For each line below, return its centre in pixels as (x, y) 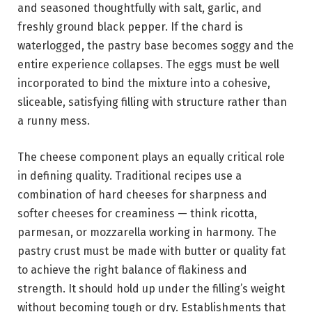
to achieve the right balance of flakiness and (132, 270)
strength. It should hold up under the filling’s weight (151, 288)
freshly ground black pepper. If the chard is (130, 27)
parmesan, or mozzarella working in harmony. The (147, 232)
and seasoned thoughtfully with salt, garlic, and (140, 8)
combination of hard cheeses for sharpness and (142, 194)
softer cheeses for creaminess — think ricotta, (137, 213)
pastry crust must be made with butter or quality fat (151, 251)
